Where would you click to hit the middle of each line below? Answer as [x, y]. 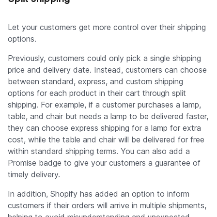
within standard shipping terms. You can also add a [99, 151]
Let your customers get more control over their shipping [107, 27]
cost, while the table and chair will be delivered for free [106, 139]
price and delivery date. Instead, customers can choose [107, 70]
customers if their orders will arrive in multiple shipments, [107, 205]
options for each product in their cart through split [97, 93]
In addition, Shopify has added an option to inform [99, 194]
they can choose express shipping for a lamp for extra [104, 128]
